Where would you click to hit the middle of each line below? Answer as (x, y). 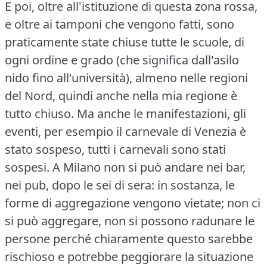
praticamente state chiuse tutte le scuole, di (125, 42)
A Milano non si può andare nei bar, (149, 167)
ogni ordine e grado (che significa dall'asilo (122, 60)
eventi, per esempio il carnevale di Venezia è (125, 131)
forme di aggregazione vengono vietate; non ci (133, 203)
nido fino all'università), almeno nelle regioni (126, 77)
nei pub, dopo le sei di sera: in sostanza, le (120, 185)
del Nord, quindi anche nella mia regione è (121, 95)
